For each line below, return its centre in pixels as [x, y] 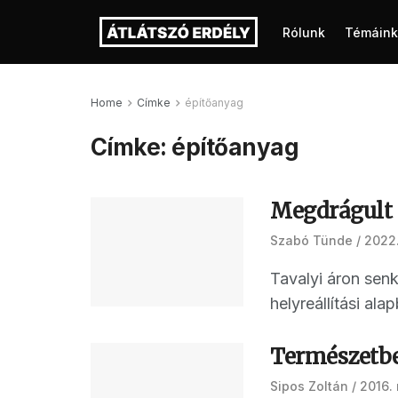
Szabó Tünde [311, 240]
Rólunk [304, 32]
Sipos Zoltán [309, 386]
